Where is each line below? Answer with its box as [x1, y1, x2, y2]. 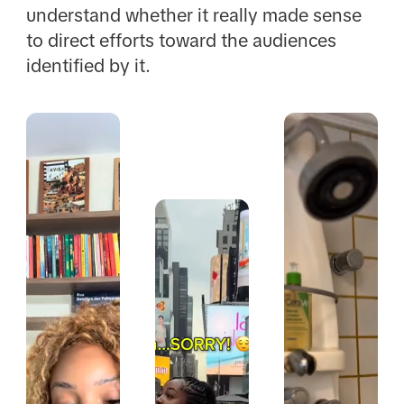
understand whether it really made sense [25, 5, 362, 25]
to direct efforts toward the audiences [25, 30, 336, 50]
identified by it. [25, 55, 151, 76]
